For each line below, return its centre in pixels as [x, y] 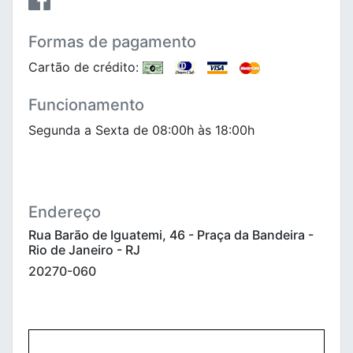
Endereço [65, 212]
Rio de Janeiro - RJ [84, 249]
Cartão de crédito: [85, 67]
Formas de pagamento [112, 41]
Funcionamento [86, 104]
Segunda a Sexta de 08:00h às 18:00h [141, 130]
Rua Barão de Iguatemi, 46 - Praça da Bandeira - [171, 234]
